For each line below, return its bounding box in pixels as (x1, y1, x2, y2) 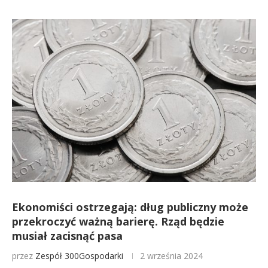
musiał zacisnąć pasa (12, 229, 123, 243)
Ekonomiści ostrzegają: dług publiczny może (12, 200, 248, 214)
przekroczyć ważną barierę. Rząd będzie (12, 214, 224, 229)
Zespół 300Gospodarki (35, 250, 123, 261)
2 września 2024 (140, 250, 203, 261)
